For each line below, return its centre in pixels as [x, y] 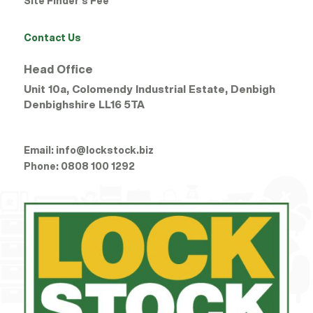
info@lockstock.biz [104, 151]
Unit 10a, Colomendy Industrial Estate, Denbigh [149, 89]
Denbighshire [59, 105]
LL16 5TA [120, 105]
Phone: [42, 167]
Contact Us [52, 38]
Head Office [58, 70]
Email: [39, 151]
